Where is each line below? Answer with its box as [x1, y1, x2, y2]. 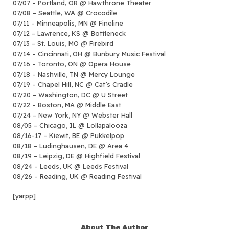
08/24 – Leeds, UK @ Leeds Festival [13, 162, 128, 170]
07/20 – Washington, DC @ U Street [13, 90, 128, 99]
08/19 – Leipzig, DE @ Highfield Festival [13, 151, 140, 160]
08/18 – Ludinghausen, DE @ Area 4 [13, 141, 128, 150]
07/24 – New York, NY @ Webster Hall [13, 110, 132, 119]
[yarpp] [13, 191, 36, 200]
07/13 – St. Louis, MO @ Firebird [13, 39, 113, 48]
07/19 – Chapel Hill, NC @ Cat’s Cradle [13, 80, 133, 88]
